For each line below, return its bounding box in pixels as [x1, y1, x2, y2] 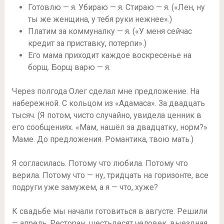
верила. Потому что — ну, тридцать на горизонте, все [11, 170, 208, 180]
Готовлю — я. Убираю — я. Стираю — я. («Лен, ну [27, 2, 205, 12]
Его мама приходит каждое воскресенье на [27, 50, 191, 60]
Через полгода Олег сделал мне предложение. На [11, 86, 199, 96]
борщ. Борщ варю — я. [27, 62, 110, 72]
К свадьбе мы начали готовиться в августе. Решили [11, 206, 207, 216]
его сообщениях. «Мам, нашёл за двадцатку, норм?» [11, 122, 207, 132]
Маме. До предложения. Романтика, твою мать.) [11, 134, 193, 144]
